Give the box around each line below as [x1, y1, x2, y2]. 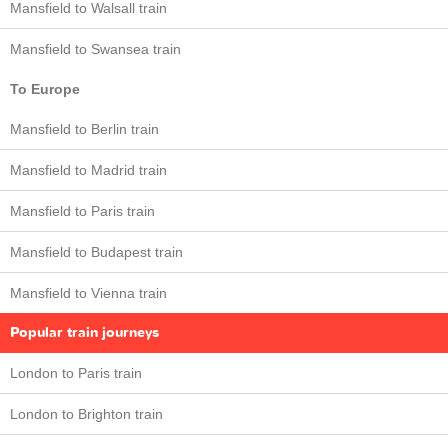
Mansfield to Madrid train [10, 162, 167, 178]
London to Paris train [10, 365, 142, 381]
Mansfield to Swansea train [10, 41, 181, 57]
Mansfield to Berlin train [10, 121, 159, 137]
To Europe [10, 81, 80, 97]
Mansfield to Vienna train [10, 285, 167, 301]
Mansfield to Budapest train [10, 244, 183, 260]
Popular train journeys [10, 323, 159, 342]
